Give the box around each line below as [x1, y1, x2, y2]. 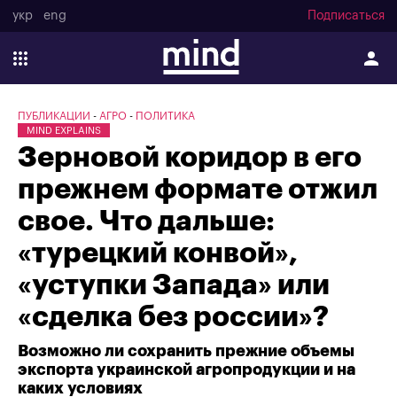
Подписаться [307, 10, 385, 23]
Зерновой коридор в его [18, 144, 362, 172]
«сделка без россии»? [18, 303, 329, 331]
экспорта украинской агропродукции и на [18, 362, 355, 378]
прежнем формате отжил [18, 175, 378, 204]
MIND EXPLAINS [27, 126, 101, 136]
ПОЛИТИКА [136, 111, 195, 121]
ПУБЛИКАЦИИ [18, 111, 90, 121]
